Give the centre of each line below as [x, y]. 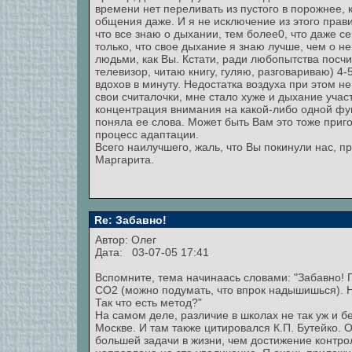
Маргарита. [125, 159]
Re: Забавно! [129, 220]
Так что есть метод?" [148, 302]
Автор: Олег [127, 240]
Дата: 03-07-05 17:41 [152, 252]
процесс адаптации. [147, 134]
